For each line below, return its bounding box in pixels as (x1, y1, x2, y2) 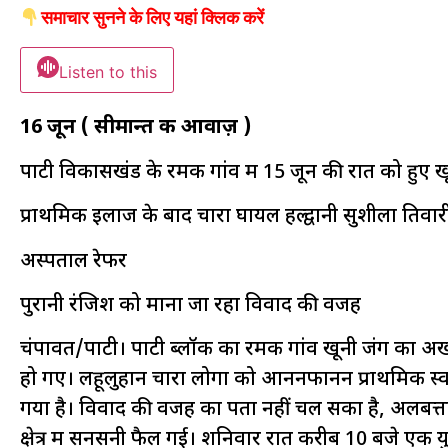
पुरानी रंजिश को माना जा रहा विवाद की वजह (20, 293, 361, 320)
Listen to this (59, 62, 157, 83)
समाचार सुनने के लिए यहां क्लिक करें (40, 7, 264, 29)
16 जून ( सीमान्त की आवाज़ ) (20, 115, 251, 142)
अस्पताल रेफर (20, 248, 127, 275)
